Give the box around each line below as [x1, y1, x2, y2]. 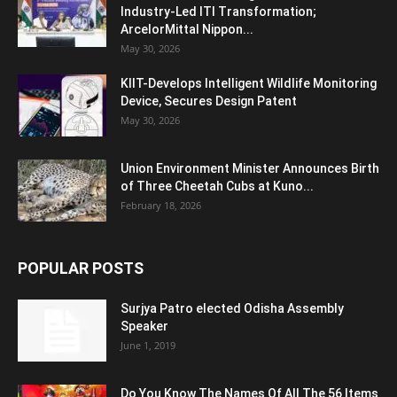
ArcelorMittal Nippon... [121, 22, 253, 37]
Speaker [121, 319, 168, 334]
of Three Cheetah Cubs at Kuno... [121, 179, 314, 194]
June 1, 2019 [121, 339, 175, 353]
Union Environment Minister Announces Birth [121, 161, 379, 176]
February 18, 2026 [121, 198, 201, 213]
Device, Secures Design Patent [121, 94, 297, 109]
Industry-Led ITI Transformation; [121, 4, 316, 19]
